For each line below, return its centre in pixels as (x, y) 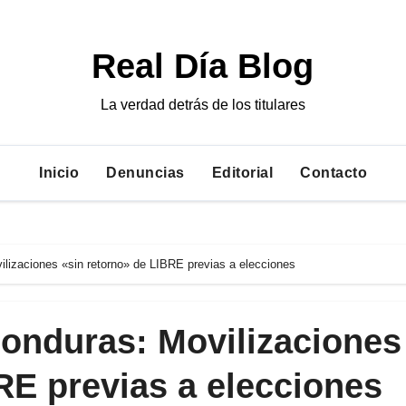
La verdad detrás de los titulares (203, 105)
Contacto (333, 173)
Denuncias (145, 173)
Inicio (59, 173)
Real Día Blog (203, 66)
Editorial (242, 173)
